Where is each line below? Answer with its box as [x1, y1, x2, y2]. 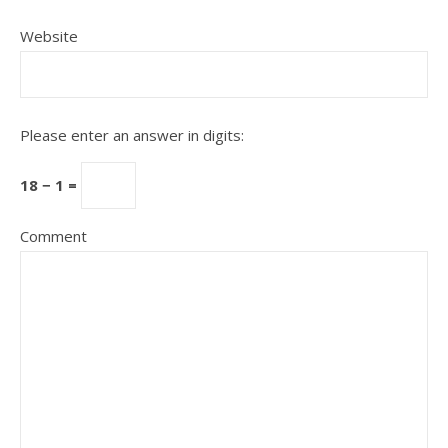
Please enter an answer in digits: [20, 125, 244, 145]
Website [20, 26, 78, 46]
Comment [20, 226, 87, 246]
